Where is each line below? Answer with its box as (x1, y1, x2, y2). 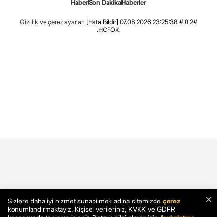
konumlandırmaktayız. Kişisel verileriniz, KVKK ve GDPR (8, 205, 175, 213)
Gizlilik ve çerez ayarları (20, 18, 85, 26)
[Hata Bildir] (86, 18, 118, 26)
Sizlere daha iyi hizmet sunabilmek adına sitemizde (8, 197, 163, 205)
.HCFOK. (96, 26, 121, 34)
